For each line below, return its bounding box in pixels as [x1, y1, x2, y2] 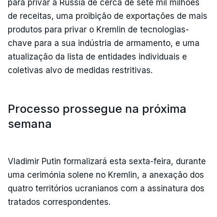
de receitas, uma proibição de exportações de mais [8, 11, 207, 21]
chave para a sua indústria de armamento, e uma [8, 38, 200, 48]
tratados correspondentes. [8, 197, 110, 207]
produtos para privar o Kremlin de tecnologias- [8, 24, 189, 34]
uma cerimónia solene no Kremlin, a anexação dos [8, 170, 204, 180]
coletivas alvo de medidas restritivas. [8, 65, 153, 75]
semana [8, 116, 52, 131]
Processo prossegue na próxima [8, 101, 186, 116]
